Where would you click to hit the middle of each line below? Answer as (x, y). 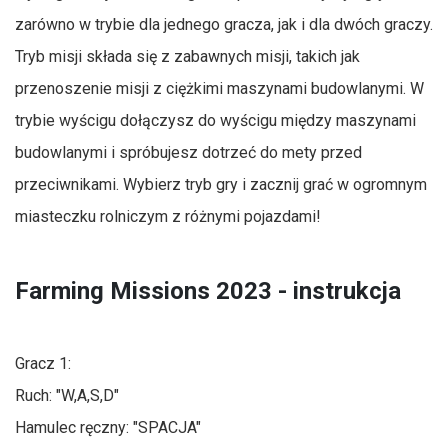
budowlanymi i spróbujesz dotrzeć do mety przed (188, 152)
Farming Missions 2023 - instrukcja (208, 291)
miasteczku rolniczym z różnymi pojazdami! (168, 216)
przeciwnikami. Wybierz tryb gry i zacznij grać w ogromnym (221, 184)
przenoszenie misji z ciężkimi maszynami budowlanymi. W (219, 88)
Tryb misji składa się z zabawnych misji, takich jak (187, 56)
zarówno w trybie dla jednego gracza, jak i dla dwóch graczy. (224, 24)
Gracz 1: (43, 363)
